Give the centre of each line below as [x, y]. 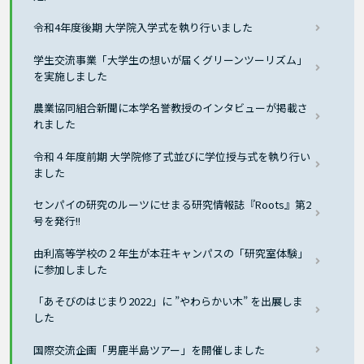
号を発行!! [57, 221]
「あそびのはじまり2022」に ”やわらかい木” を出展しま [169, 301]
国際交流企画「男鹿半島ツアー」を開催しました [149, 349]
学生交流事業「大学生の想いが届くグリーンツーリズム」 [171, 59]
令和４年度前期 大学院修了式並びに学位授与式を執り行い [172, 156]
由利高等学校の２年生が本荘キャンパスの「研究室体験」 [171, 253]
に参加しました [71, 269]
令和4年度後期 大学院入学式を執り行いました [143, 28]
